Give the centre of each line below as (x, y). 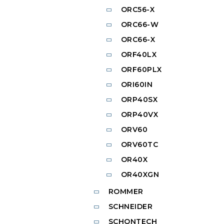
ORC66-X (138, 40)
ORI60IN (136, 85)
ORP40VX (139, 115)
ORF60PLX (141, 70)
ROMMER (126, 192)
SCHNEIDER (130, 207)
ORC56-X (137, 10)
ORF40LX (138, 55)
